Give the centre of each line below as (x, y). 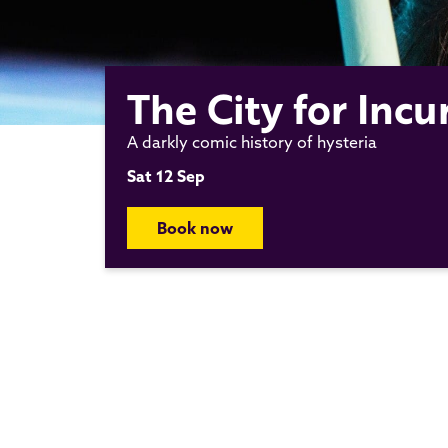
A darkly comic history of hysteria (252, 141)
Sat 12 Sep (166, 175)
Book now (195, 227)
